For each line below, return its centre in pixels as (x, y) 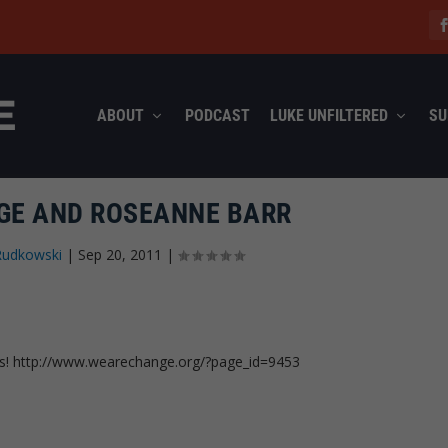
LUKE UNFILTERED (328, 115)
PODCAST (217, 115)
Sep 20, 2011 (120, 254)
